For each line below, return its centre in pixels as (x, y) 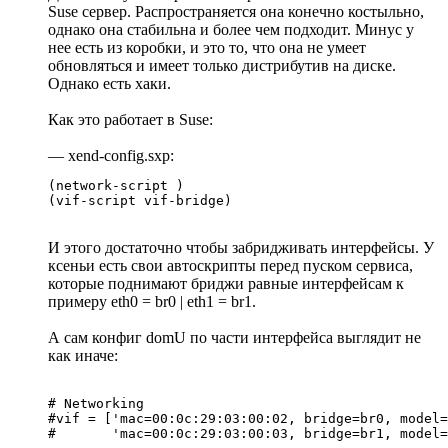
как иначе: (83, 355)
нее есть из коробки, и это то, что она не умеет (207, 47)
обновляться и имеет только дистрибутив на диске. (222, 65)
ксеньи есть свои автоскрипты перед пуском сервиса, (230, 265)
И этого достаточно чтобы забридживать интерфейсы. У (241, 247)
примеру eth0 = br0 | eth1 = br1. (152, 301)
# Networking (96, 403)
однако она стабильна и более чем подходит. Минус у (231, 29)
